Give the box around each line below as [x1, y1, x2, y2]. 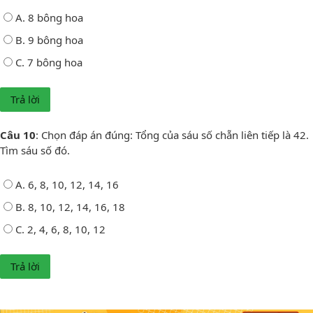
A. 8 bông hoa [15, 10, 83, 24]
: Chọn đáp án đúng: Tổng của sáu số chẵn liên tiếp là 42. [36, 127, 309, 142]
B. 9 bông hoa [15, 32, 83, 47]
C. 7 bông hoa [15, 54, 82, 69]
